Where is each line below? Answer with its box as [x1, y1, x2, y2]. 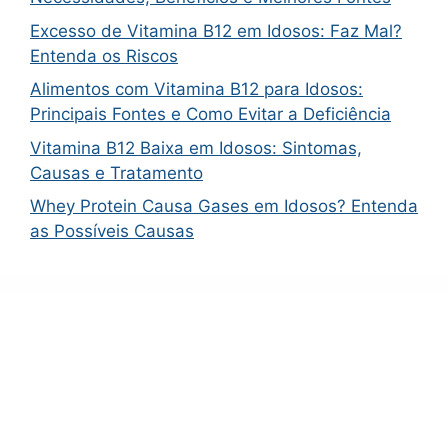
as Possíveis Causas [30, 221, 194, 242]
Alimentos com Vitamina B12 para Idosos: [30, 79, 363, 100]
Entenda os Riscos [30, 45, 178, 66]
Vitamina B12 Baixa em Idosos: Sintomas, [30, 137, 362, 158]
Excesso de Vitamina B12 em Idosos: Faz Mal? [30, 20, 402, 41]
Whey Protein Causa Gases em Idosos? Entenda [30, 196, 418, 217]
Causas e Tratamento [30, 162, 203, 183]
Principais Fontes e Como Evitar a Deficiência [30, 104, 391, 125]
